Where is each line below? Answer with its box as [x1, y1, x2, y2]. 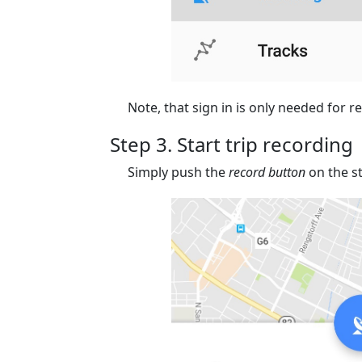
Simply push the [128, 162, 229, 181]
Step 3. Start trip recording [110, 130, 354, 158]
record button [229, 162, 306, 181]
